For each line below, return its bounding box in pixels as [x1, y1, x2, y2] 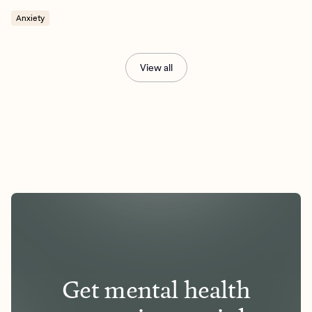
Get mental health [61, 274, 251, 306]
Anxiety [16, 11, 45, 24]
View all [139, 60, 173, 75]
